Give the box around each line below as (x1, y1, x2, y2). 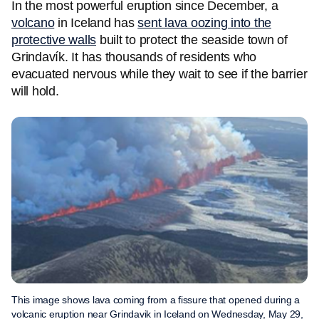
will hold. (11, 84, 59, 98)
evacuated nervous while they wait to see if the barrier (11, 67, 308, 81)
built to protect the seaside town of (96, 33, 288, 47)
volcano (11, 16, 55, 30)
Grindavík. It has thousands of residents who (11, 50, 256, 64)
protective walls (11, 33, 96, 47)
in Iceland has (54, 16, 138, 30)
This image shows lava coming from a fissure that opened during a (11, 294, 300, 305)
